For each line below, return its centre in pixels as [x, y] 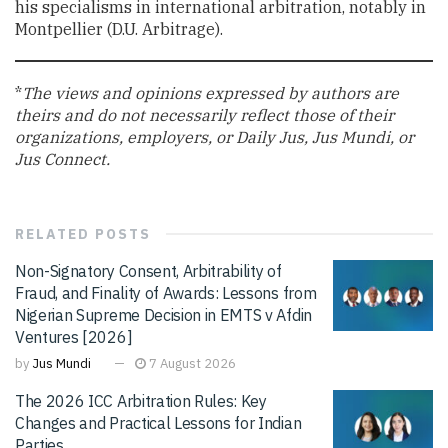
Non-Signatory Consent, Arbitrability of [148, 270]
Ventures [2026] [74, 336]
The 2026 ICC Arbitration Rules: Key [141, 400]
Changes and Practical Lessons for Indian [158, 422]
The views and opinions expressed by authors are [210, 92]
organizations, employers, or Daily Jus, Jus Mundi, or [214, 136]
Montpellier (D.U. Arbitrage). [121, 28]
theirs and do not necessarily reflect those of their [204, 114]
